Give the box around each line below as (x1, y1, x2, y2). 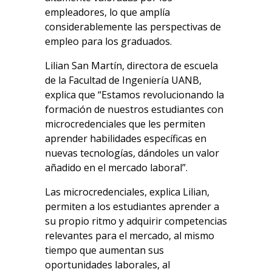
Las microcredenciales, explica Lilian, (45, 185, 209, 199)
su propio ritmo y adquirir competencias (45, 214, 227, 228)
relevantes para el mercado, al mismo (45, 229, 214, 243)
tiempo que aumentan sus (45, 243, 164, 257)
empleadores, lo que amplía (45, 5, 170, 19)
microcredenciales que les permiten (45, 117, 205, 131)
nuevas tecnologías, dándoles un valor (45, 146, 219, 160)
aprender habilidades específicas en (45, 132, 206, 146)
